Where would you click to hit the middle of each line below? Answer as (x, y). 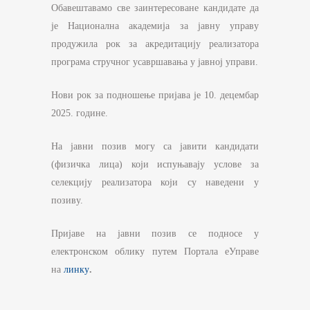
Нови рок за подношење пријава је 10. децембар (155, 95)
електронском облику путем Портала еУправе (155, 252)
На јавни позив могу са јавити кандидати (155, 146)
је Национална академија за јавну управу (155, 26)
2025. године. (80, 113)
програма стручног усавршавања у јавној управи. (155, 62)
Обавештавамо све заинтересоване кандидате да (155, 8)
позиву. (67, 200)
